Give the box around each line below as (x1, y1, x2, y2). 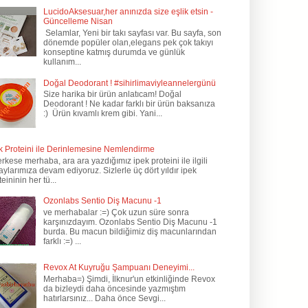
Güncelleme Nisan (43, 16, 113, 27)
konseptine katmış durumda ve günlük (43, 47, 185, 57)
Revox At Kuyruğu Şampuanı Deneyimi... (43, 263, 195, 273)
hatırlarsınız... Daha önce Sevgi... (43, 293, 166, 303)
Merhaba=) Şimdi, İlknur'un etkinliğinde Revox (43, 274, 215, 284)
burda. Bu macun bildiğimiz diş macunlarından (43, 226, 217, 236)
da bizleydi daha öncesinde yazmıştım (43, 283, 186, 294)
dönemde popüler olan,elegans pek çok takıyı (43, 37, 213, 47)
